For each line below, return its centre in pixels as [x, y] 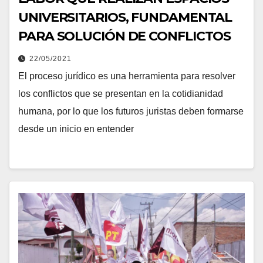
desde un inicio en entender [76, 129]
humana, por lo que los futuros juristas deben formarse [131, 111]
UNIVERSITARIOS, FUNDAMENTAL [125, 17]
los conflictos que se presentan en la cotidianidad [121, 94]
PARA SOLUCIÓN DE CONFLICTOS [125, 36]
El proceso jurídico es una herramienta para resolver [127, 76]
